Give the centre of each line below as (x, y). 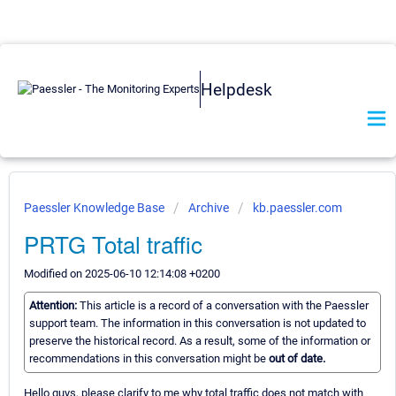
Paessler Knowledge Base (95, 208)
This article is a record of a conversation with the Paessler (224, 306)
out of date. (297, 359)
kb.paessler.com (297, 208)
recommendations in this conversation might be (149, 359)
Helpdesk (236, 89)
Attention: (54, 306)
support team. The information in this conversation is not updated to (198, 324)
